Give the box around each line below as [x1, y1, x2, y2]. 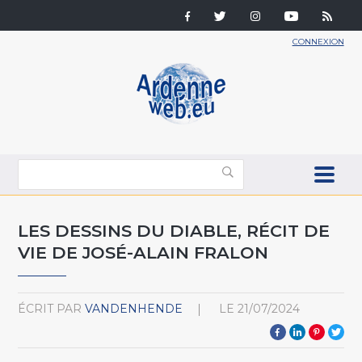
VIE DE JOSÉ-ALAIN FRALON [18, 242, 269, 263]
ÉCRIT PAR [18, 301, 82, 316]
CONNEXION [292, 36, 344, 47]
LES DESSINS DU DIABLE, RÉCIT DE [18, 220, 330, 241]
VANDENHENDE [85, 301, 183, 316]
